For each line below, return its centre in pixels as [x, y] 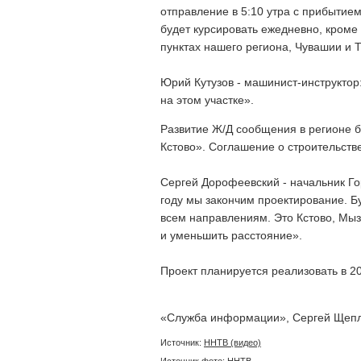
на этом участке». [207, 100]
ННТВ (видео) [232, 343]
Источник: [182, 343]
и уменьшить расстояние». [231, 236]
